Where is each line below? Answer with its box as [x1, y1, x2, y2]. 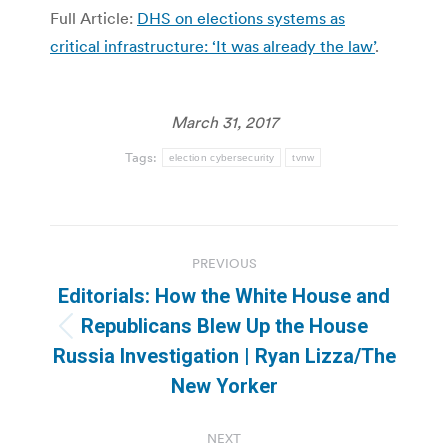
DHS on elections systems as [137, 7, 345, 28]
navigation [49, 269, 211, 310]
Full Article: [50, 7, 137, 28]
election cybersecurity [168, 151, 275, 163]
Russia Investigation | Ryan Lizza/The [52, 343, 396, 368]
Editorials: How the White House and [58, 283, 390, 308]
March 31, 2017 [170, 111, 278, 132]
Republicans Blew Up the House [80, 313, 368, 338]
